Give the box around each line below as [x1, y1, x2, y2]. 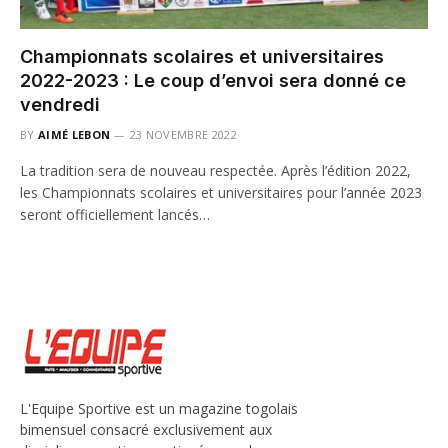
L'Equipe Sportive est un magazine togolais [20, 399, 298, 419]
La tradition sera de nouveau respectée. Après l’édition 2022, [20, 160, 411, 180]
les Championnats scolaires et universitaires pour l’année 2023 [20, 182, 422, 202]
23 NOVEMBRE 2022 [129, 126, 237, 142]
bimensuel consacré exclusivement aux [20, 420, 272, 440]
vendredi [20, 93, 100, 115]
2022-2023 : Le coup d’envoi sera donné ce [20, 69, 406, 91]
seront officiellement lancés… [20, 204, 210, 224]
